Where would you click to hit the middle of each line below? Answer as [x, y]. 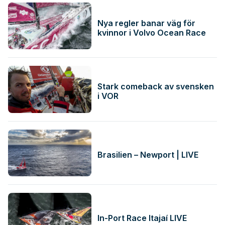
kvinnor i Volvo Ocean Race [152, 32]
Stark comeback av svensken [156, 86]
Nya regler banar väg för [147, 23]
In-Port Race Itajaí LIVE [142, 218]
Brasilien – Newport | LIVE [148, 154]
